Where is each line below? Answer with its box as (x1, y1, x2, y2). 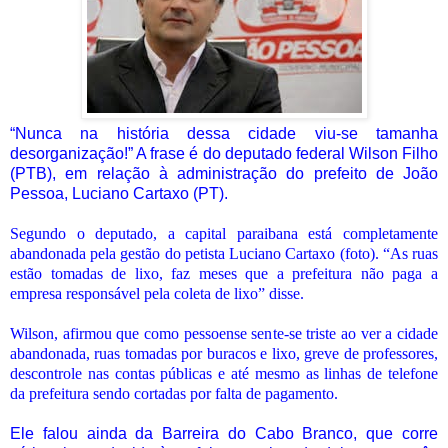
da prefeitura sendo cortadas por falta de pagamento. (10, 384, 338, 402)
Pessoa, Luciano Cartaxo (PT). (10, 184, 228, 202)
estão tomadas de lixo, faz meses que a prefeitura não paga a (10, 264, 438, 282)
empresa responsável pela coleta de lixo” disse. (10, 284, 304, 302)
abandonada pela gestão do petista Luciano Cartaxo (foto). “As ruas (10, 244, 438, 262)
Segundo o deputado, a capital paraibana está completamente (10, 224, 438, 242)
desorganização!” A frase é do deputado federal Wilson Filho (10, 144, 438, 162)
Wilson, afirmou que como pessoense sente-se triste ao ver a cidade (10, 324, 438, 342)
